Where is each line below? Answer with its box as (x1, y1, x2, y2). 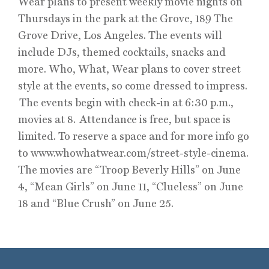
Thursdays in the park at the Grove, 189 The (18, 12, 233, 25)
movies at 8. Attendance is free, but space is (18, 113, 231, 125)
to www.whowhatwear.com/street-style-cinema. (18, 147, 249, 159)
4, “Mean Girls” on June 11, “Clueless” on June (18, 180, 243, 193)
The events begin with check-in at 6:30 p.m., (18, 96, 234, 109)
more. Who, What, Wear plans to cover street (18, 62, 241, 75)
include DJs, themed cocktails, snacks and (18, 46, 226, 58)
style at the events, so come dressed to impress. (18, 79, 247, 92)
